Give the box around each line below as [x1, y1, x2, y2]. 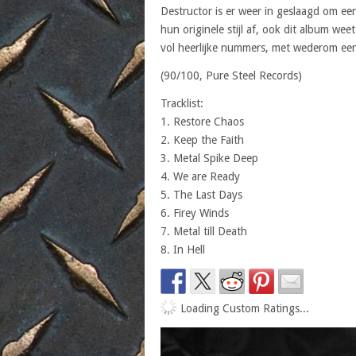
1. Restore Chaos [161, 114, 244, 128]
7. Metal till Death [161, 224, 247, 238]
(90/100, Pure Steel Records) [161, 68, 302, 82]
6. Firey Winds [161, 206, 229, 219]
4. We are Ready [161, 169, 240, 183]
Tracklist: [161, 96, 203, 110]
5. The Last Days [161, 188, 242, 201]
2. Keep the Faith [161, 133, 244, 146]
